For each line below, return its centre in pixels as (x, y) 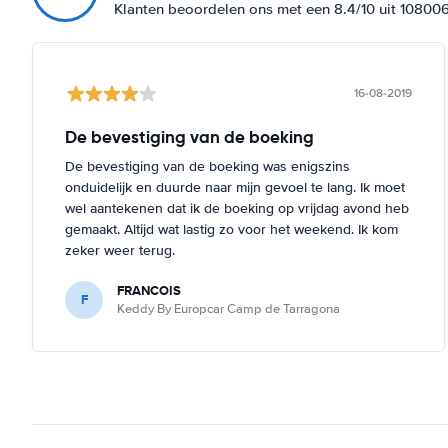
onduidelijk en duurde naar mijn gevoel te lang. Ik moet (235, 187)
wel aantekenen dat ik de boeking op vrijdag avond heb (237, 208)
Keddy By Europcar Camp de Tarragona (228, 308)
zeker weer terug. (120, 250)
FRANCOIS (149, 290)
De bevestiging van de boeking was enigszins (207, 166)
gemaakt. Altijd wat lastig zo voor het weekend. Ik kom (231, 229)
